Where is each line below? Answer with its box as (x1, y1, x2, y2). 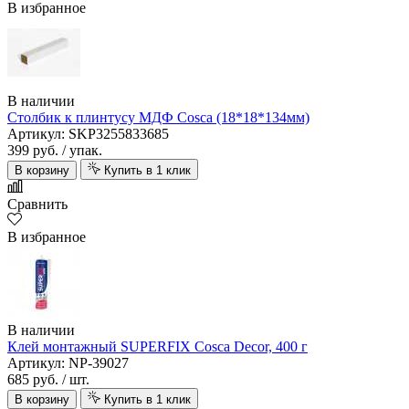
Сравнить (7, 196, 68, 213)
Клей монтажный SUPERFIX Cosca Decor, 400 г (7, 339, 308, 355)
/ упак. (62, 142, 102, 159)
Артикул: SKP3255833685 (7, 126, 169, 142)
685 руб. (7, 372, 58, 388)
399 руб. (7, 142, 58, 159)
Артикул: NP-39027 (7, 355, 129, 372)
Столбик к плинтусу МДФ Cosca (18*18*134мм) (7, 110, 309, 126)
